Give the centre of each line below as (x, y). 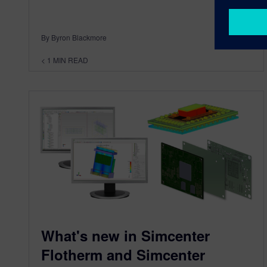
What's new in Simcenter (125, 235)
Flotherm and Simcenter (123, 254)
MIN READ (71, 60)
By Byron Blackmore (74, 38)
